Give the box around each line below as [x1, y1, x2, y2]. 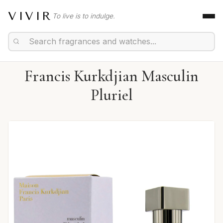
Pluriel [90, 85, 133, 105]
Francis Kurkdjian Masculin [24, 66, 199, 86]
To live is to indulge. [52, 11, 115, 20]
